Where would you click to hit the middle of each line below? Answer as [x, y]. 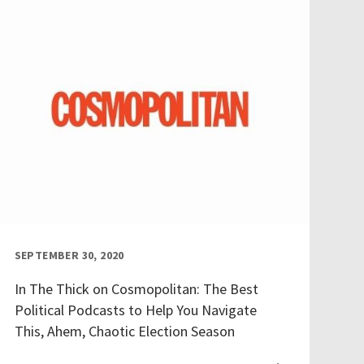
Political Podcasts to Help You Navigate [135, 310]
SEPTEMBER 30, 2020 [69, 256]
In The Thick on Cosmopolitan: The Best [136, 289]
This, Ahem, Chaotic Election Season [124, 331]
